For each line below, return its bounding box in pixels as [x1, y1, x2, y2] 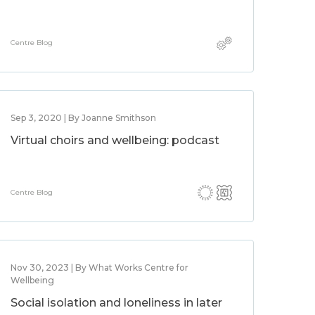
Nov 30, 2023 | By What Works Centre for [11, 262, 189, 273]
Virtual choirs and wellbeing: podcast [11, 134, 220, 147]
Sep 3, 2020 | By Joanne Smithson [11, 112, 157, 123]
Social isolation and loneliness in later [11, 296, 223, 309]
